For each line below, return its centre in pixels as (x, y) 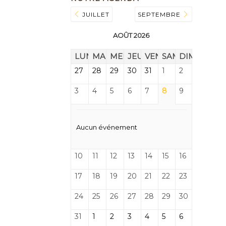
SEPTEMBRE (160, 14)
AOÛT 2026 (131, 35)
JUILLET (95, 14)
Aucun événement (106, 127)
